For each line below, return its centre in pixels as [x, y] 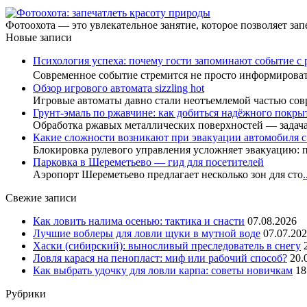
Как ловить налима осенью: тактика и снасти [139, 221]
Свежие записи [41, 197]
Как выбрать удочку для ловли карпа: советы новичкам [163, 270]
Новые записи [39, 37]
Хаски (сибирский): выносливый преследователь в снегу [167, 245]
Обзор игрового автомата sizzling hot [119, 88]
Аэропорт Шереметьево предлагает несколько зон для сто [168, 174]
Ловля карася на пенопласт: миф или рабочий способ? [160, 258]
